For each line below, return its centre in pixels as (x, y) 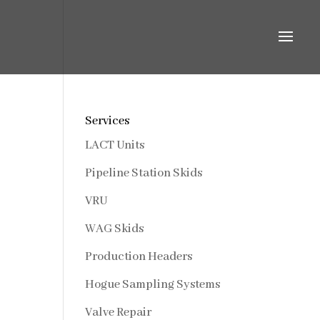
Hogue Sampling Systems (153, 285)
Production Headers (139, 257)
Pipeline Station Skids (144, 173)
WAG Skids (115, 229)
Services (107, 121)
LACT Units (115, 145)
